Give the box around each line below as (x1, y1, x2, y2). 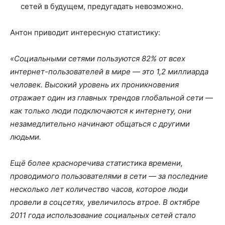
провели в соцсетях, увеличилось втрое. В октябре (10, 197, 200, 207)
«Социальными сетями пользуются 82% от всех (10, 53, 185, 63)
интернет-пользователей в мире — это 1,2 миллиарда (10, 66, 208, 76)
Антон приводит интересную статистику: (10, 27, 160, 37)
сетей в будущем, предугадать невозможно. (21, 1, 183, 11)
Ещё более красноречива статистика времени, (10, 158, 183, 168)
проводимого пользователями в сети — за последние (10, 171, 208, 181)
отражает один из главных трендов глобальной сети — (10, 92, 213, 102)
